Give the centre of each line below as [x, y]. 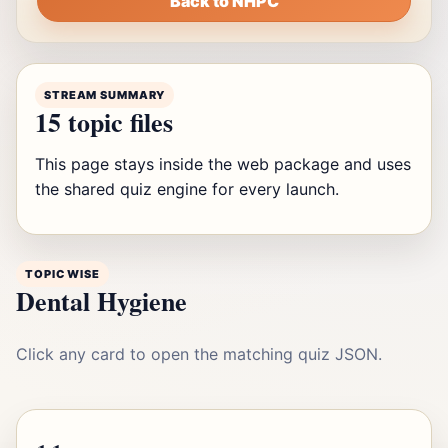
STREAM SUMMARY [105, 95]
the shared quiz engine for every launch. [187, 189]
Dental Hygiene [101, 301]
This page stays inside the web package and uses [223, 164]
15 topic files [104, 122]
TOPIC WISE [62, 274]
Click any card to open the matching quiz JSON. [199, 354]
